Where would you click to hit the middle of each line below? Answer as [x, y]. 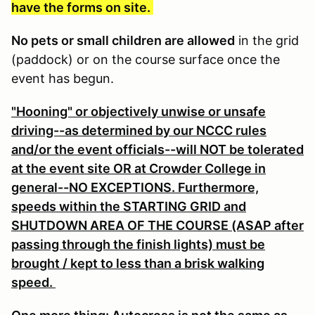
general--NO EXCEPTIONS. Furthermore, [135, 187]
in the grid [267, 40]
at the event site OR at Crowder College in [139, 168]
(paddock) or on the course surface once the [146, 59]
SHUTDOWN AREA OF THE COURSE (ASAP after [157, 225]
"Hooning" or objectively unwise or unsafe [139, 111]
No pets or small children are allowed [123, 40]
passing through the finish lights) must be [138, 244]
